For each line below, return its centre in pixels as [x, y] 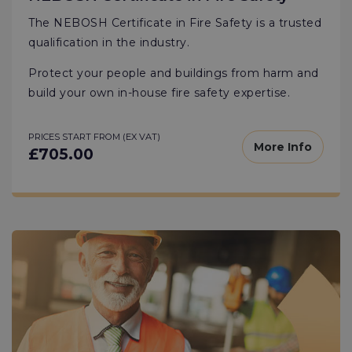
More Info [283, 147]
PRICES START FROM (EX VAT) [94, 136]
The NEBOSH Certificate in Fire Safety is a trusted [175, 22]
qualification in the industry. [109, 42]
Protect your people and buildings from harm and [174, 73]
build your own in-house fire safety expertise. [159, 92]
